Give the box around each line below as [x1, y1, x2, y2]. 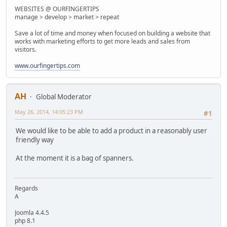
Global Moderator [36, 92, 92, 101]
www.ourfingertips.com [15, 61, 80, 70]
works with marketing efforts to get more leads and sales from [15, 36, 190, 46]
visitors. [15, 45, 36, 54]
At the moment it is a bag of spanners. [16, 154, 134, 163]
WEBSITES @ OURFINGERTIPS [15, 4, 99, 13]
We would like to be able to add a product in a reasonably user [16, 126, 207, 136]
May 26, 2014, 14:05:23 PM [15, 107, 83, 116]
